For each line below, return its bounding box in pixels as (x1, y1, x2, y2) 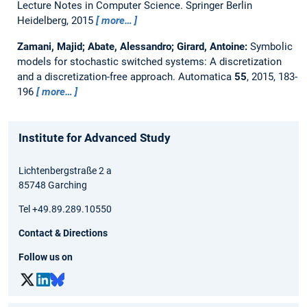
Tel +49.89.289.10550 (19, 203, 112, 214)
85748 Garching (19, 179, 87, 191)
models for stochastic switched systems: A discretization (16, 55, 282, 68)
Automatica (177, 70, 234, 83)
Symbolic (249, 40, 293, 53)
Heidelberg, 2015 (16, 14, 96, 27)
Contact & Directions (19, 227, 108, 238)
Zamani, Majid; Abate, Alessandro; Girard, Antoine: (16, 40, 250, 53)
